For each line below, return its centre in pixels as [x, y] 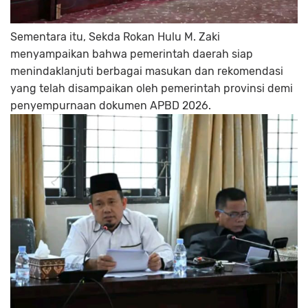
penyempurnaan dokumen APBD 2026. [111, 106]
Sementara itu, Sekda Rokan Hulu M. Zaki [115, 37]
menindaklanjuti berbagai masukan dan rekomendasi [147, 71]
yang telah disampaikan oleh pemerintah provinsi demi [152, 89]
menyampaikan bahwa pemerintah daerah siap [132, 54]
